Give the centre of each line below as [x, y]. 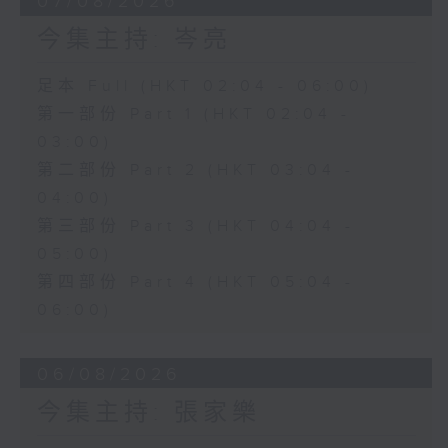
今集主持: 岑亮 [134, 39]
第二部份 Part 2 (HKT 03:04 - [195, 170]
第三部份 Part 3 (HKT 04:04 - [195, 226]
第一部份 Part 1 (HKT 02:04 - [193, 114]
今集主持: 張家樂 [148, 412]
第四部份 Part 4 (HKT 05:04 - [195, 282]
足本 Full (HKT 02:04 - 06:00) [204, 86]
